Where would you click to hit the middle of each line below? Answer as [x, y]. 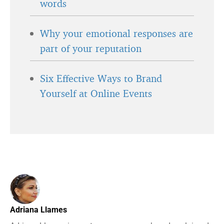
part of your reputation [91, 48]
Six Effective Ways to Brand [101, 78]
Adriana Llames [38, 210]
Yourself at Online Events [96, 93]
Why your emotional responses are [116, 33]
